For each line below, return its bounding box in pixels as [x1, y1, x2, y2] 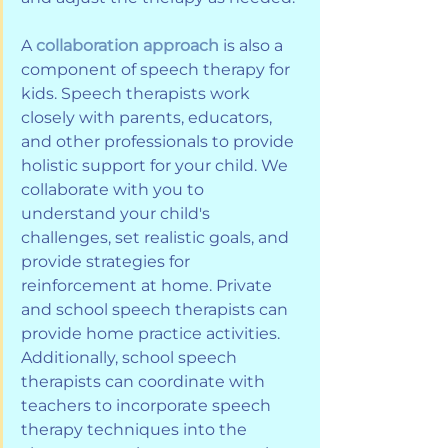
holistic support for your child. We [21, 156, 292, 176]
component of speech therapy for [21, 60, 294, 80]
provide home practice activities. [21, 324, 284, 344]
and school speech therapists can [21, 300, 292, 320]
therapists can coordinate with [21, 372, 269, 392]
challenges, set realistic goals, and [21, 228, 293, 248]
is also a [219, 36, 287, 56]
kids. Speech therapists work [21, 84, 254, 104]
